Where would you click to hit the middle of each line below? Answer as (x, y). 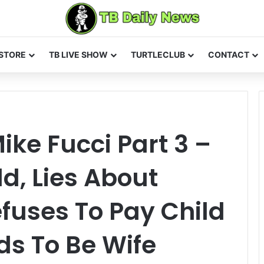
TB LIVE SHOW (78, 54)
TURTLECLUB (158, 54)
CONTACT (229, 54)
